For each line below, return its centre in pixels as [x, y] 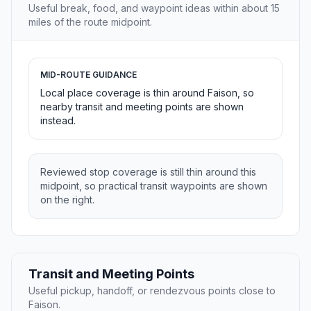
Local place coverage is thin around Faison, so [147, 93]
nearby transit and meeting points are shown [142, 107]
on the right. [67, 200]
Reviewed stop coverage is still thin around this [148, 172]
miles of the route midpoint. [90, 22]
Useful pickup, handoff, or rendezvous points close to [152, 291]
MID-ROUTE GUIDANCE [89, 75]
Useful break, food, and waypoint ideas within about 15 [154, 8]
